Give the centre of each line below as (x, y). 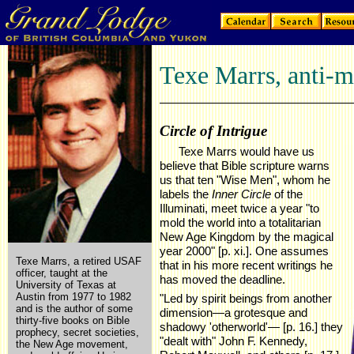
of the (287, 194)
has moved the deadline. (222, 279)
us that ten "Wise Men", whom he (245, 180)
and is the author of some (74, 309)
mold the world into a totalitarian (240, 222)
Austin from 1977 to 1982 (73, 297)
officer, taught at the (62, 273)
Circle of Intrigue (213, 131)
